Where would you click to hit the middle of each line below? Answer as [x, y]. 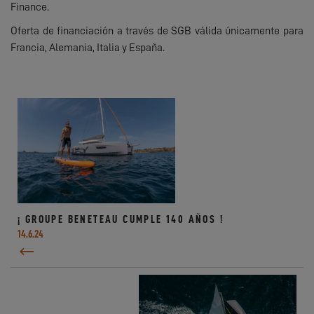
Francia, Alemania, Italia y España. [89, 48]
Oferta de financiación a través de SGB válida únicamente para [157, 31]
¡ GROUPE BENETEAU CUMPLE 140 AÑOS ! [121, 220]
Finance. [30, 7]
